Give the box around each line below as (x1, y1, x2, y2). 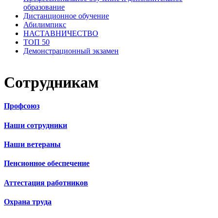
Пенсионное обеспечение (4, 159, 90, 168)
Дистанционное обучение (23, 11, 109, 20)
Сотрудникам (4, 73, 99, 91)
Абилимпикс (23, 20, 66, 29)
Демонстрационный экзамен (23, 46, 119, 55)
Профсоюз (4, 102, 39, 110)
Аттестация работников (4, 178, 88, 187)
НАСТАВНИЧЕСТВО (23, 29, 98, 37)
